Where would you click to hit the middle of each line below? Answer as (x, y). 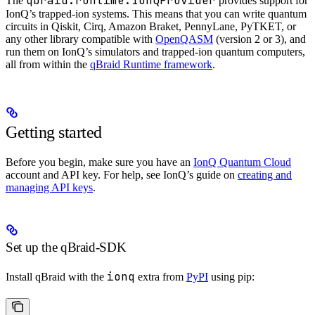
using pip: (231, 277)
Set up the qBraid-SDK (66, 247)
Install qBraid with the (56, 277)
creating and (265, 175)
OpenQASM (184, 39)
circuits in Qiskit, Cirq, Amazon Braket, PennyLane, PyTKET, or (151, 27)
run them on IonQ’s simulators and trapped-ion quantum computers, (155, 52)
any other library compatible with (81, 39)
